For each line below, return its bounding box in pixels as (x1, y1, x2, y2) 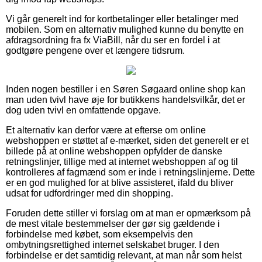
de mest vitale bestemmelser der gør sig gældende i (6, 218, 220, 229)
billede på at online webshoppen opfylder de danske (6, 146, 222, 156)
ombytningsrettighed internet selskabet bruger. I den (6, 239, 219, 250)
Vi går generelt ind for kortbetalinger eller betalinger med (6, 13, 239, 24)
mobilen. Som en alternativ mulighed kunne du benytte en (6, 24, 244, 35)
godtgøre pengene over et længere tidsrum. (6, 45, 185, 56)
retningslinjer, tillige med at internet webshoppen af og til (6, 156, 238, 167)
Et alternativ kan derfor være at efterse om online (6, 125, 206, 135)
